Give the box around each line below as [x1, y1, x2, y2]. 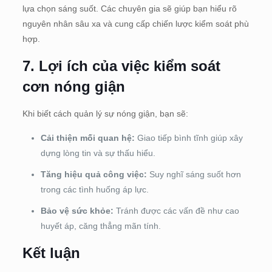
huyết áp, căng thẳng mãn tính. [40, 220, 161, 231]
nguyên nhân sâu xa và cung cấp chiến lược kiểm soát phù [22, 18, 249, 29]
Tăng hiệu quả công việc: [40, 169, 147, 179]
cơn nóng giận [22, 78, 125, 95]
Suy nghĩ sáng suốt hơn [146, 169, 241, 179]
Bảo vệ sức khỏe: [40, 205, 114, 216]
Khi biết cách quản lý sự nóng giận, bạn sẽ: [22, 108, 188, 118]
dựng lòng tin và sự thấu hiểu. [40, 148, 155, 158]
